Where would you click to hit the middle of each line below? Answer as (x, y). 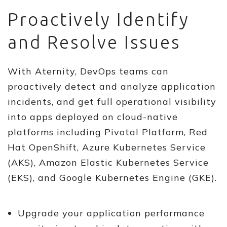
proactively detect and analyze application (112, 86)
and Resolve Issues (94, 42)
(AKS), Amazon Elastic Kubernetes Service (108, 162)
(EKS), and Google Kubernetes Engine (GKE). (112, 178)
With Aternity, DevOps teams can (88, 71)
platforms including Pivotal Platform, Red (108, 132)
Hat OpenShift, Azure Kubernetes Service (107, 147)
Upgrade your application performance (111, 213)
